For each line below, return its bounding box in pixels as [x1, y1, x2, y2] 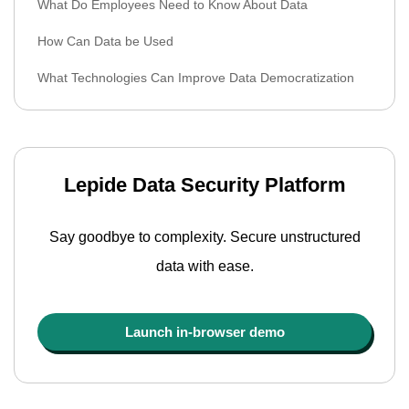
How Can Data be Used [37, 34, 173, 48]
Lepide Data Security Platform [63, 173, 346, 196]
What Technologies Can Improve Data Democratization [37, 70, 354, 85]
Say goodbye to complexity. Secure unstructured [48, 229, 361, 245]
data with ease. [155, 258, 254, 274]
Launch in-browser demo [124, 324, 285, 340]
